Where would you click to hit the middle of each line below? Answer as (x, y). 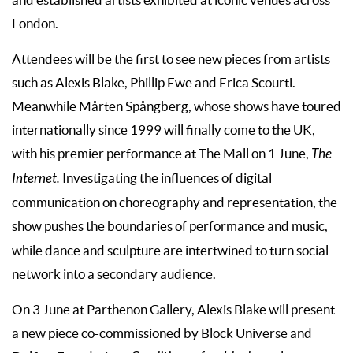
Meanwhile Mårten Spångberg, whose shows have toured (176, 106)
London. (35, 23)
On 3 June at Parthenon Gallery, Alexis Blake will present (173, 309)
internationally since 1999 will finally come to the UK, (163, 130)
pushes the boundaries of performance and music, (186, 226)
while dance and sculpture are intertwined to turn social (170, 250)
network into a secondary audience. (114, 274)
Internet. (37, 178)
